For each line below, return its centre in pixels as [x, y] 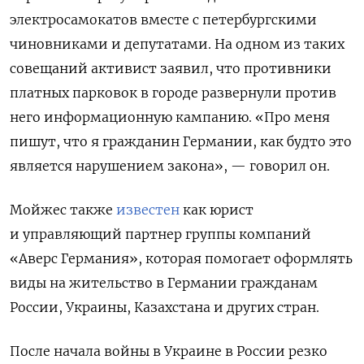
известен [148, 209]
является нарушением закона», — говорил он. [170, 165]
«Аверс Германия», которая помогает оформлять [181, 258]
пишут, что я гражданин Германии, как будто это [181, 141]
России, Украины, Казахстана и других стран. [165, 307]
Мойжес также [63, 209]
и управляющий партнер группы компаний [160, 234]
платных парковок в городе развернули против [173, 92]
